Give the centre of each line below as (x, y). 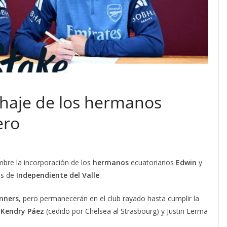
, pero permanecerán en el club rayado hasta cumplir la (109, 199)
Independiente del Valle (58, 175)
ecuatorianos (152, 163)
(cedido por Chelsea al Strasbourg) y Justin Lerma (126, 211)
